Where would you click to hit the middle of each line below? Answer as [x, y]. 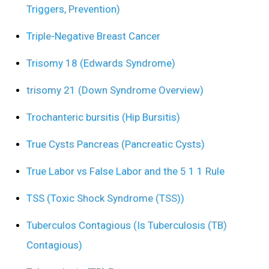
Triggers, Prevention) [73, 9]
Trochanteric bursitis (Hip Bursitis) [103, 117]
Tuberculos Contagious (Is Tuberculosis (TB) [127, 225]
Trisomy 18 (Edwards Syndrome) [101, 63]
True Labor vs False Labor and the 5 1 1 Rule [125, 171]
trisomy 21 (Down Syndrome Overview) [115, 90]
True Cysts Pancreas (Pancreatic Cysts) [116, 144]
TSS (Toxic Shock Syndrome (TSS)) [105, 198]
